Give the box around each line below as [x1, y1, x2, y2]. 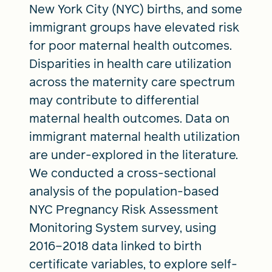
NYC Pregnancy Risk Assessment [29, 200, 219, 218]
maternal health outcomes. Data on [29, 109, 229, 127]
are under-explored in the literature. [29, 146, 238, 163]
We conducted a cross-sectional [29, 164, 216, 182]
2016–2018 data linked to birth [29, 237, 202, 254]
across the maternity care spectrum [29, 73, 235, 90]
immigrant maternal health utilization [29, 127, 240, 145]
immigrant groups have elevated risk [29, 18, 239, 36]
